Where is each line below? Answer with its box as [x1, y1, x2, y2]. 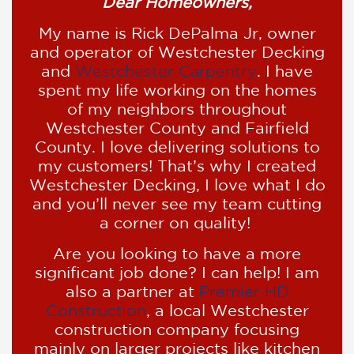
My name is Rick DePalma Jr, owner [38, 27, 316, 41]
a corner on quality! [99, 217, 255, 231]
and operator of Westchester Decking [29, 46, 325, 60]
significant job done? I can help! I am [35, 266, 319, 281]
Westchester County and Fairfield [45, 122, 309, 136]
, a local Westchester [145, 304, 309, 318]
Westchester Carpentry [75, 65, 257, 79]
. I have [257, 65, 313, 79]
